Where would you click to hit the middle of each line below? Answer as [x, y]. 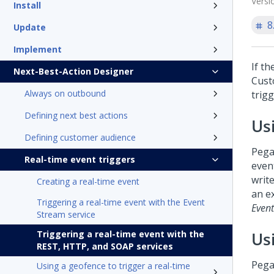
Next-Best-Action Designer [73, 71]
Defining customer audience [80, 137]
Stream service [66, 214]
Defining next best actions [76, 115]
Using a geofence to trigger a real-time [113, 266]
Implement [38, 49]
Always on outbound [65, 93]
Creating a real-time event [88, 181]
